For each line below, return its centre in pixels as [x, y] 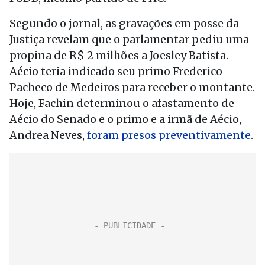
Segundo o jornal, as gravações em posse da [124, 23]
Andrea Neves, [48, 135]
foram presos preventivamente [169, 135]
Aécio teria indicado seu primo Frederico [116, 71]
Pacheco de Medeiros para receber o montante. [132, 87]
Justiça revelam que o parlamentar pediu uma [129, 39]
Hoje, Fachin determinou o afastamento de [122, 103]
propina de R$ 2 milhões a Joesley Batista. [119, 55]
